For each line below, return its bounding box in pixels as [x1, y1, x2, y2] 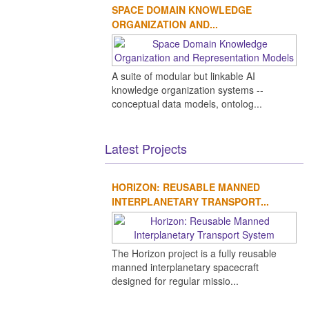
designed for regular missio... [112, 273, 239, 288]
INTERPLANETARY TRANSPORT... [112, 194, 269, 208]
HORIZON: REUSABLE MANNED [112, 179, 260, 194]
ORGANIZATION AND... [112, 17, 218, 31]
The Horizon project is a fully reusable [112, 246, 277, 260]
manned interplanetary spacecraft [112, 259, 259, 274]
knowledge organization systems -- [112, 82, 263, 97]
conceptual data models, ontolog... [112, 96, 262, 110]
